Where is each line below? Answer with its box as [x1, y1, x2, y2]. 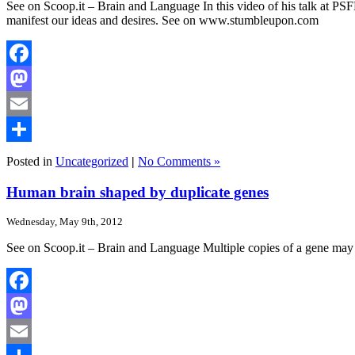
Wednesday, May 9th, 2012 [6, 216, 123, 228]
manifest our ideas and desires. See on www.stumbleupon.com [6, 13, 319, 27]
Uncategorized [55, 155, 128, 168]
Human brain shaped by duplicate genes [6, 183, 269, 200]
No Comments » [138, 155, 220, 168]
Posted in [6, 155, 55, 168]
